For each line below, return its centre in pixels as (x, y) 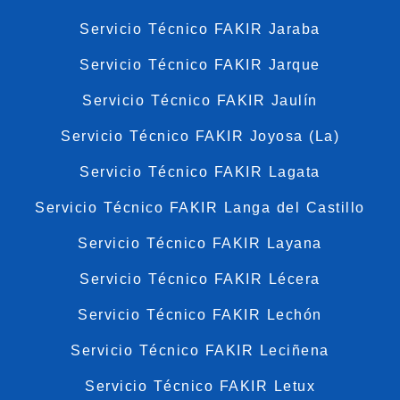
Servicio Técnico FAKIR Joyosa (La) (200, 136)
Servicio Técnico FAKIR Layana (200, 243)
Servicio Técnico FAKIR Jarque (200, 64)
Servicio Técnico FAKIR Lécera (200, 279)
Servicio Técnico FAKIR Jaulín (200, 100)
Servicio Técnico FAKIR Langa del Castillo (200, 207)
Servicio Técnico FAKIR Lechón (200, 314)
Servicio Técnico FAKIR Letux (200, 386)
